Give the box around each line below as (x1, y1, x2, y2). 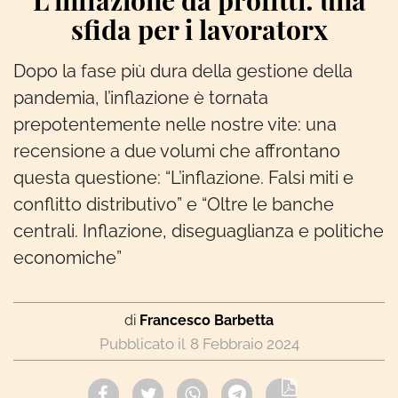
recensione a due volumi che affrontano (13, 140, 340, 162)
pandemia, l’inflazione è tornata (13, 87, 268, 108)
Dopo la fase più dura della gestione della (13, 60, 353, 82)
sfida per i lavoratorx (70, 12, 328, 47)
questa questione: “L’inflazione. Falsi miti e (13, 167, 354, 188)
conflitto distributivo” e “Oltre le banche (13, 194, 334, 215)
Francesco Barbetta (139, 312, 274, 329)
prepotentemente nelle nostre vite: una (13, 114, 337, 135)
